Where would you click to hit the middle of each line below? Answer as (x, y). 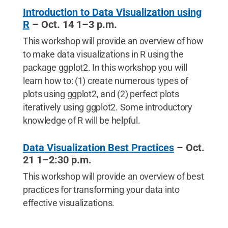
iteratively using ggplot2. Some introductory (107, 107)
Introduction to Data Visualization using (112, 12)
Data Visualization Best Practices (98, 148)
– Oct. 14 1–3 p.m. (73, 24)
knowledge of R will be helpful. (81, 120)
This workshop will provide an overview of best (113, 176)
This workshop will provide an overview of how (113, 41)
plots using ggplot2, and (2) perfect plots (101, 94)
